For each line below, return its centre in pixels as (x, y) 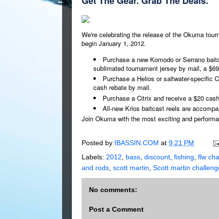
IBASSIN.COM (138, 143)
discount (157, 157)
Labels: (94, 157)
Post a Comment (116, 209)
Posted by (98, 143)
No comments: (113, 190)
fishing (184, 157)
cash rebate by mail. (122, 88)
